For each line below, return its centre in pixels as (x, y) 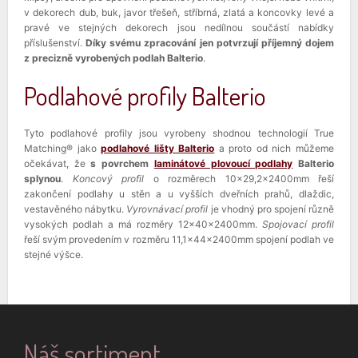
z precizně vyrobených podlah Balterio (113, 58)
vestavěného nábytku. (76, 209)
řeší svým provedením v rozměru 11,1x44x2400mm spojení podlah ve (179, 239)
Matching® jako (63, 148)
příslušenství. (55, 42)
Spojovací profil (298, 224)
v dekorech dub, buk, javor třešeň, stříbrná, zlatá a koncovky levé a (179, 12)
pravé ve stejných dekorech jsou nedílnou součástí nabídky (179, 27)
